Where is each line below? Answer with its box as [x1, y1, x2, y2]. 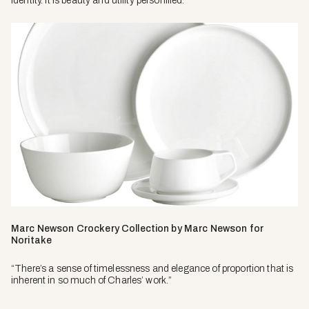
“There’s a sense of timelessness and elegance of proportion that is [11, 263, 294, 275]
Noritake [11, 235, 52, 246]
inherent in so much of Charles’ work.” [11, 275, 172, 286]
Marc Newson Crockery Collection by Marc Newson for [11, 223, 264, 235]
